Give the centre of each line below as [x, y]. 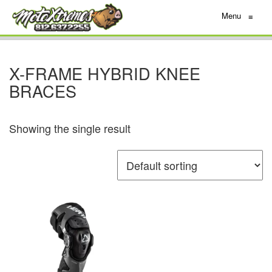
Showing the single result [70, 128]
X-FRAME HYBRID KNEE [105, 73]
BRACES [43, 91]
